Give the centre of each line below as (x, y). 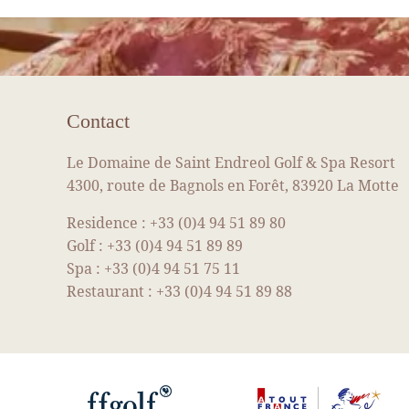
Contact (98, 121)
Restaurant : (111, 291)
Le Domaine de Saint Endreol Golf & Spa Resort (231, 162)
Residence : (108, 222)
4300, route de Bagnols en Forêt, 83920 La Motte (232, 185)
